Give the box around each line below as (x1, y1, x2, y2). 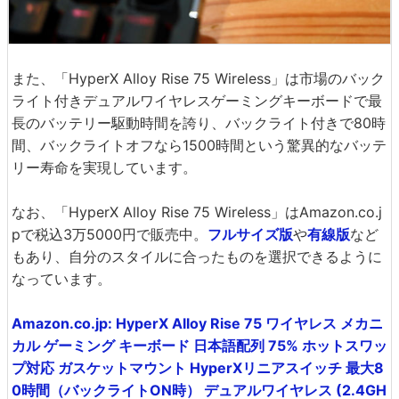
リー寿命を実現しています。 (12, 158, 197, 176)
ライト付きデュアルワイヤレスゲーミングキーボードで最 (12, 91, 382, 110)
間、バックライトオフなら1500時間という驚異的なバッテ (12, 135, 387, 154)
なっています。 (12, 269, 111, 288)
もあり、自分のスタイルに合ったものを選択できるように (12, 247, 382, 265)
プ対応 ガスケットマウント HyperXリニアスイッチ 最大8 (12, 358, 384, 377)
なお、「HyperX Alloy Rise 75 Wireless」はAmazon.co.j (12, 202, 382, 221)
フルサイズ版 (208, 224, 293, 243)
